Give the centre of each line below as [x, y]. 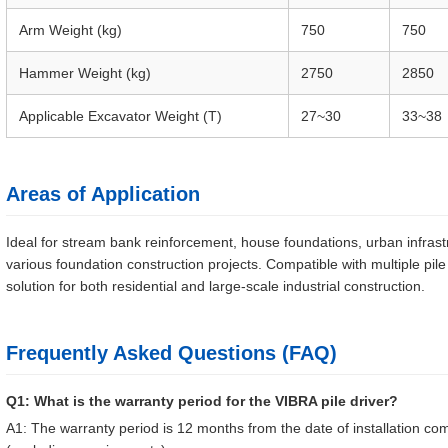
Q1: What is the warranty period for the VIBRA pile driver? [202, 401]
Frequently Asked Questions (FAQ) [171, 353]
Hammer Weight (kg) [85, 73]
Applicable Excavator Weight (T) [120, 116]
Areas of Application [103, 194]
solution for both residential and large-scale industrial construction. [215, 286]
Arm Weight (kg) [70, 30]
